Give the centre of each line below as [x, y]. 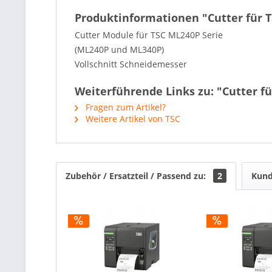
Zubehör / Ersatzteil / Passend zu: [137, 176]
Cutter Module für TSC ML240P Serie [149, 35]
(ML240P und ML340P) [119, 49]
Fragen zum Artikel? [124, 107]
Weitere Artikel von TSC [132, 119]
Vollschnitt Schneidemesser [131, 64]
